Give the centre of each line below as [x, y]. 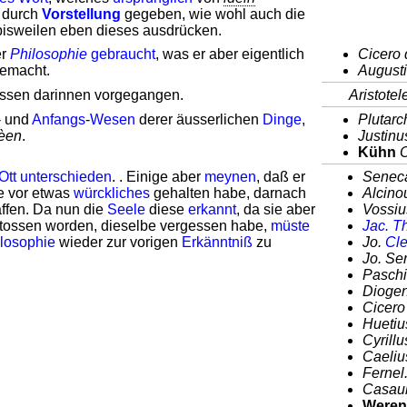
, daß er [281, 177]
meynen [230, 177]
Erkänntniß [217, 242]
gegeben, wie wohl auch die [213, 14]
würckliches [112, 193]
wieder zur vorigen [119, 242]
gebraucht [123, 54]
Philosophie [49, 54]
